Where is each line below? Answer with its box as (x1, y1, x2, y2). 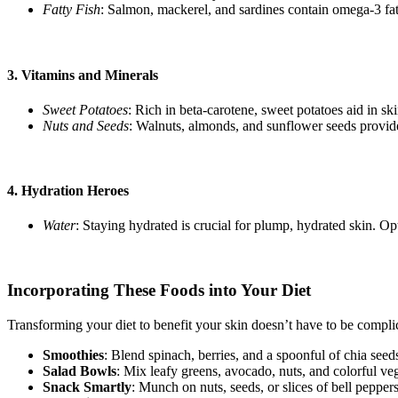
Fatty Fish (43, 2, 100, 18)
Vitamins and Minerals (21, 67, 158, 83)
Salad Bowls (43, 362, 116, 378)
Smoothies (43, 346, 104, 362)
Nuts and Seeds (43, 117, 129, 133)
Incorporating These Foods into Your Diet (7, 281, 311, 300)
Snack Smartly (43, 378, 131, 394)
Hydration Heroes (21, 183, 129, 199)
